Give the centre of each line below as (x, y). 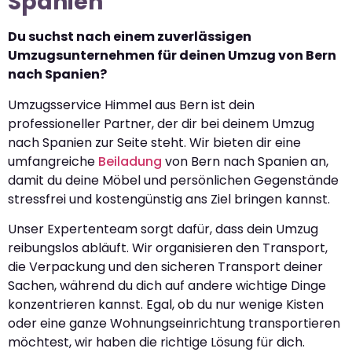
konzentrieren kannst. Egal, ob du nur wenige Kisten (166, 304)
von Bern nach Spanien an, (245, 161)
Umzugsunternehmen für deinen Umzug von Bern (172, 56)
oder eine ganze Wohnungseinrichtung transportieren (174, 323)
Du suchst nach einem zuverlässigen (130, 37)
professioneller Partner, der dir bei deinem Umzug (161, 123)
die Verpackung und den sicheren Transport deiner (165, 267)
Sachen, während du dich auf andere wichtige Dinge (167, 286)
